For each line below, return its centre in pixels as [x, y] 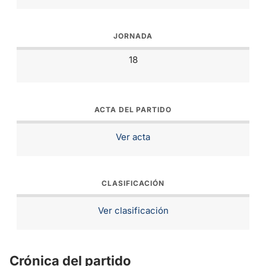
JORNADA [133, 36]
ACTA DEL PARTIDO [133, 109]
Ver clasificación [133, 210]
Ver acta [133, 137]
